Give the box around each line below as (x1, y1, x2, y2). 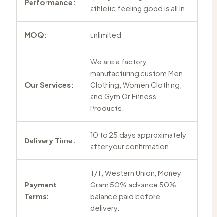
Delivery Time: (24, 135, 76, 145)
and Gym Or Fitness (90, 91, 156, 101)
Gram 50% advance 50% (90, 179, 176, 189)
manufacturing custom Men (90, 68, 183, 77)
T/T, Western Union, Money (90, 168, 181, 177)
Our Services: (24, 79, 74, 89)
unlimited (90, 30, 121, 39)
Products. (90, 103, 124, 112)
